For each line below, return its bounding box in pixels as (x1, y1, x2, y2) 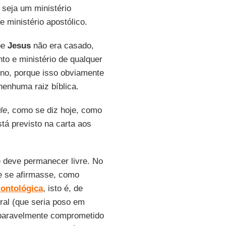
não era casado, (30, 41, 94, 50)
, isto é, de (42, 184, 83, 193)
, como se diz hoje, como (7, 105, 102, 115)
